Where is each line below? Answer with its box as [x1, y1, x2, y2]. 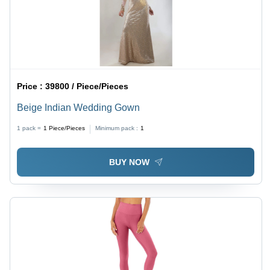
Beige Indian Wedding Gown [17, 102, 140, 113]
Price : [17, 81, 46, 91]
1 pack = [17, 124, 42, 131]
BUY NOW [108, 157, 149, 168]
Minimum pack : [95, 124, 139, 131]
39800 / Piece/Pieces [45, 81, 129, 91]
